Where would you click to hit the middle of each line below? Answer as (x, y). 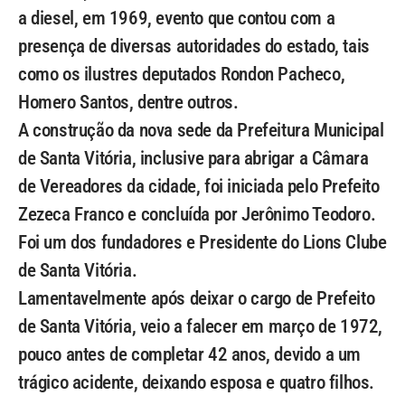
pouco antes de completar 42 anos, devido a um (190, 354)
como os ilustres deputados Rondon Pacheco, (182, 74)
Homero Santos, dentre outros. (128, 102)
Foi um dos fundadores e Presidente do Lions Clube (202, 242)
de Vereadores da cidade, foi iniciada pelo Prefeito (199, 186)
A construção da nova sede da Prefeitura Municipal (201, 130)
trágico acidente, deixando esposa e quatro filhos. (197, 382)
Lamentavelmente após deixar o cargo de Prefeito (197, 298)
